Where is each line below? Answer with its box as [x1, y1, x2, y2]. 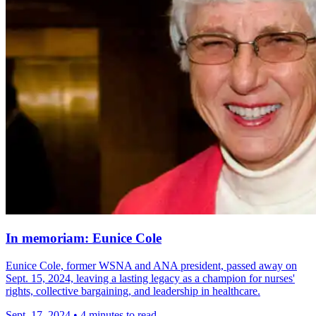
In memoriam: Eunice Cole [6, 230, 162, 245]
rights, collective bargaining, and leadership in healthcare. [6, 284, 260, 297]
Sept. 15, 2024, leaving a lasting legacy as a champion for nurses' [6, 272, 295, 284]
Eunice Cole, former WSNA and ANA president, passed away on [6, 259, 297, 272]
